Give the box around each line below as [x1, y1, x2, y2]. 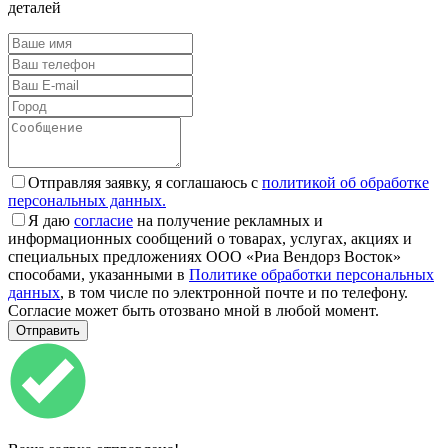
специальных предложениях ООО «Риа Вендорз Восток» [8, 247, 401, 265]
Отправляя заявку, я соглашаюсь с [28, 173, 262, 191]
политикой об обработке [262, 173, 429, 191]
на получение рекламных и [133, 211, 323, 229]
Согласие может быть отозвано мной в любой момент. [8, 301, 379, 319]
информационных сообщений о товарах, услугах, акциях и [8, 229, 412, 247]
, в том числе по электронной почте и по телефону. [60, 283, 408, 301]
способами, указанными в [8, 265, 189, 283]
